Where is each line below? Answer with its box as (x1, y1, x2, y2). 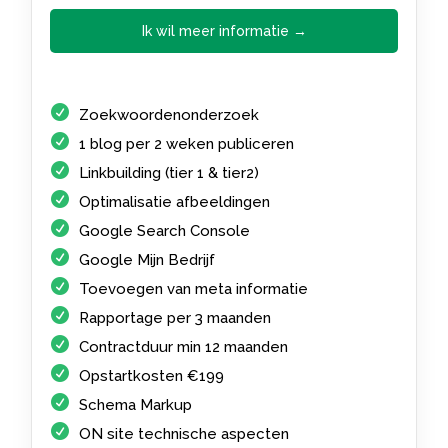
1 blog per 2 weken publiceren (79, 135, 295, 154)
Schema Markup (79, 396, 193, 415)
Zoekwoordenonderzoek (79, 106, 260, 125)
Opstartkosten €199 (79, 367, 225, 386)
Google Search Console (79, 222, 251, 241)
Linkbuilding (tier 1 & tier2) (79, 164, 260, 183)
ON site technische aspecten (79, 425, 290, 444)
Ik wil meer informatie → (141, 23, 307, 40)
